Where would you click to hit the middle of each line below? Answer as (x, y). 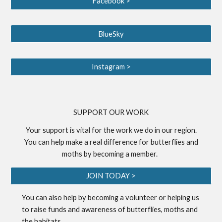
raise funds (49, 209)
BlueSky (111, 34)
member (143, 154)
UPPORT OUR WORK (113, 112)
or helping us (178, 197)
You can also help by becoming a (74, 197)
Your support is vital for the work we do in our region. (111, 130)
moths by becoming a (95, 154)
